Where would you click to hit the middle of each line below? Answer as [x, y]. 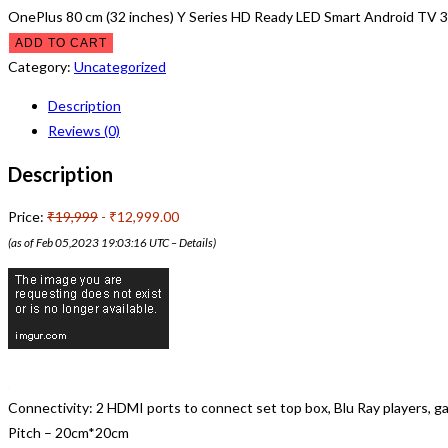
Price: [27, 217]
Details [196, 242]
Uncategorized [120, 66]
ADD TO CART [61, 42]
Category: [41, 66]
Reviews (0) [84, 130]
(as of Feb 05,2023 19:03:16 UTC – [93, 242]
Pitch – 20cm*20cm [68, 433]
